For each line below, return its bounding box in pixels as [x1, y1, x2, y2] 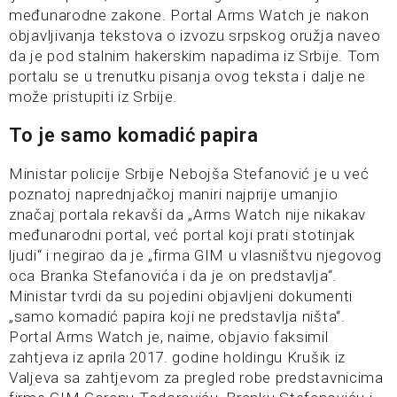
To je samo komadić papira [9, 124, 259, 146]
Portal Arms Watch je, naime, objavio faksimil [9, 328, 329, 346]
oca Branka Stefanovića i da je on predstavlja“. [9, 267, 337, 284]
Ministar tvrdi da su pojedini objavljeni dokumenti [9, 287, 354, 305]
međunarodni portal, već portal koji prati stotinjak [9, 226, 355, 244]
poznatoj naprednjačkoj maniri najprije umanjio [9, 185, 339, 203]
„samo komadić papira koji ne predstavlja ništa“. [9, 307, 346, 325]
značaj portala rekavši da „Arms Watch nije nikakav [9, 206, 366, 223]
